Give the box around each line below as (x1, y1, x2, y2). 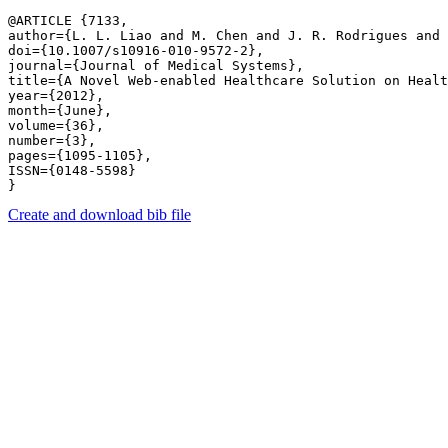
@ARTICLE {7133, (8, 13, 128, 28)
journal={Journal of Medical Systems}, (8, 58, 304, 73)
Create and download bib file (8, 206, 191, 223)
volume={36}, (8, 118, 104, 133)
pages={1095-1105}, (8, 148, 152, 163)
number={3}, (8, 133, 96, 148)
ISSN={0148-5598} (8, 163, 136, 178)
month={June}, (8, 103, 112, 118)
